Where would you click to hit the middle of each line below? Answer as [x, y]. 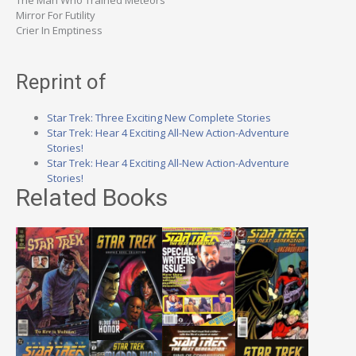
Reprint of [61, 82]
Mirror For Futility [56, 15]
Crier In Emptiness [59, 31]
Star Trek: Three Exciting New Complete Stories [159, 117]
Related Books [92, 197]
